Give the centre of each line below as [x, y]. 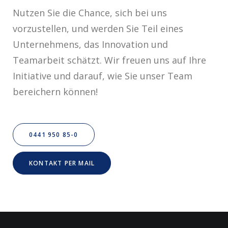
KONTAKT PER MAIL [62, 163]
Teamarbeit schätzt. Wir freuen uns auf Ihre [109, 60]
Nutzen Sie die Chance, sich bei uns [90, 13]
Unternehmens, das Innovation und [90, 45]
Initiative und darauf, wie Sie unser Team [103, 76]
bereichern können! [55, 92]
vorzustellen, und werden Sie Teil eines [98, 29]
